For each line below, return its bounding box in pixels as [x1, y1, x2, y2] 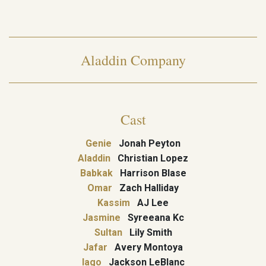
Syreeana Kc [120, 212, 184, 223]
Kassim [97, 197, 130, 208]
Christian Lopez [110, 153, 188, 164]
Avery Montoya [107, 242, 183, 253]
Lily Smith [122, 227, 172, 238]
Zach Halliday [112, 182, 179, 194]
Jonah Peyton [112, 138, 180, 149]
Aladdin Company [80, 50, 186, 69]
